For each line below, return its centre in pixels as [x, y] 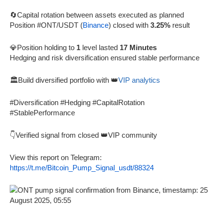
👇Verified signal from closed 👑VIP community [83, 135]
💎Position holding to [43, 47]
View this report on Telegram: [56, 157]
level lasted [100, 47]
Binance [96, 25]
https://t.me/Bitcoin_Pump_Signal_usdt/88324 [82, 167]
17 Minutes [138, 47]
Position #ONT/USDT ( [46, 25]
